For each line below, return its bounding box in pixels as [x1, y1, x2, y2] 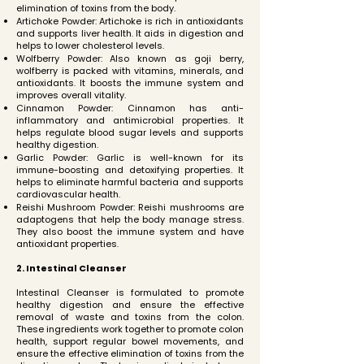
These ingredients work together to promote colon [16, 323, 244, 336]
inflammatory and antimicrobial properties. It [16, 114, 244, 127]
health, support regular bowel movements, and [16, 335, 244, 348]
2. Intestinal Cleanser [16, 262, 127, 275]
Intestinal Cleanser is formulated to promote [16, 286, 244, 299]
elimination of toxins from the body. [16, 2, 175, 15]
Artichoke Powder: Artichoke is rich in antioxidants [16, 15, 244, 28]
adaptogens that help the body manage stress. [16, 213, 244, 226]
